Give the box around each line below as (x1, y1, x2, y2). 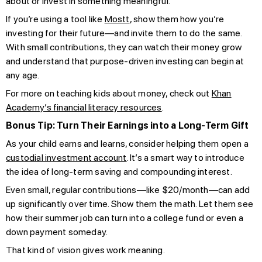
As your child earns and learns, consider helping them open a (6, 137, 249, 149)
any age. (6, 69, 40, 81)
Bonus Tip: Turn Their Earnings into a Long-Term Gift (6, 119, 249, 131)
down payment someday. (6, 226, 108, 237)
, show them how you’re (129, 13, 225, 25)
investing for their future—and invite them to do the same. (6, 27, 242, 39)
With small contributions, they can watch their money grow (6, 41, 242, 53)
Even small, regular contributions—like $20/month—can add (6, 184, 250, 195)
